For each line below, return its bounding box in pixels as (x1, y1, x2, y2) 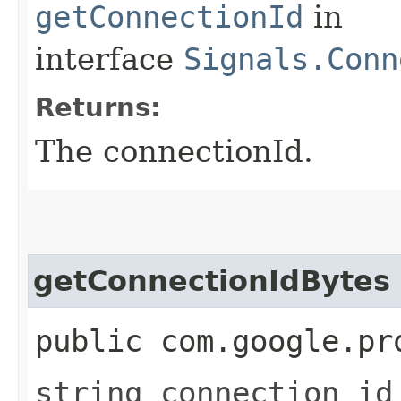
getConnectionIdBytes (33, 264, 390, 297)
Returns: (35, 91, 161, 123)
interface (35, 40, 183, 77)
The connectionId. (35, 132, 313, 169)
